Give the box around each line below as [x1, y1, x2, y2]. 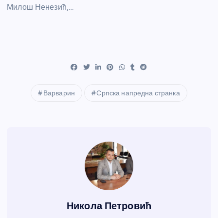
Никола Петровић [66, 200, 152, 212]
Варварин [43, 89, 75, 98]
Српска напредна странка [96, 89, 180, 98]
